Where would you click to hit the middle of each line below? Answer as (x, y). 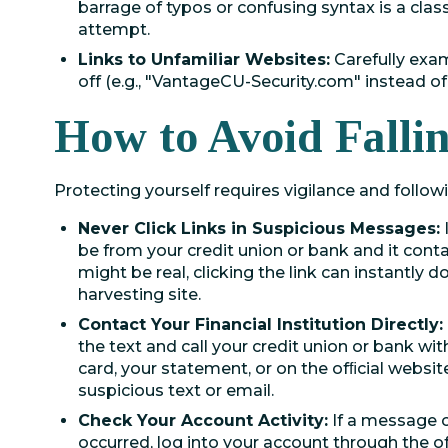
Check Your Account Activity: (203, 420)
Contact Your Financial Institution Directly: (260, 324)
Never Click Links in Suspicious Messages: (259, 228)
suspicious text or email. (176, 390)
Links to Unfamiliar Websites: (204, 59)
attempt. (114, 29)
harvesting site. (139, 294)
